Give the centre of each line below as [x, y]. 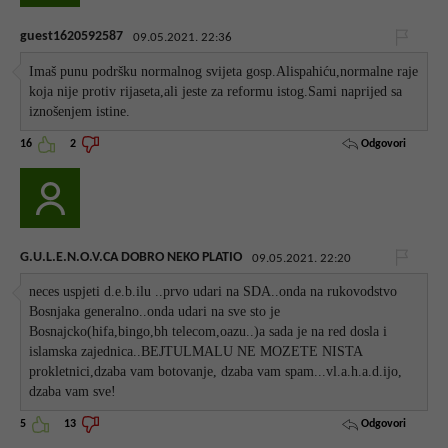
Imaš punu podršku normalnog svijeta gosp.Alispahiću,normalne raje [224, 71]
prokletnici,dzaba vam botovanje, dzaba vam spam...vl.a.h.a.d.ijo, [216, 372]
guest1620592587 [71, 37]
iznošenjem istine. [80, 111]
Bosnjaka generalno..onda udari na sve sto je [155, 312]
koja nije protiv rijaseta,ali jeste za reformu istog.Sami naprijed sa [216, 91]
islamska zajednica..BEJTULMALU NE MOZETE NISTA [196, 352]
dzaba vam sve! [73, 392]
